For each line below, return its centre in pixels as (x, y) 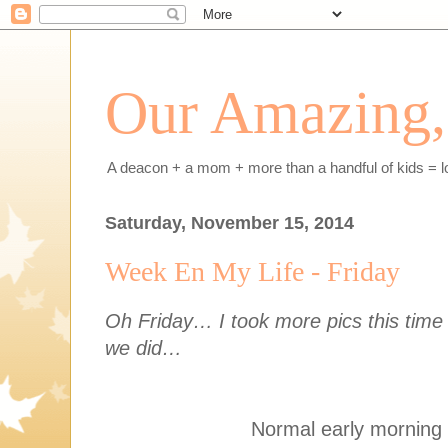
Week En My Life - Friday (252, 272)
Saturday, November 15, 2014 (229, 223)
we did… (143, 347)
